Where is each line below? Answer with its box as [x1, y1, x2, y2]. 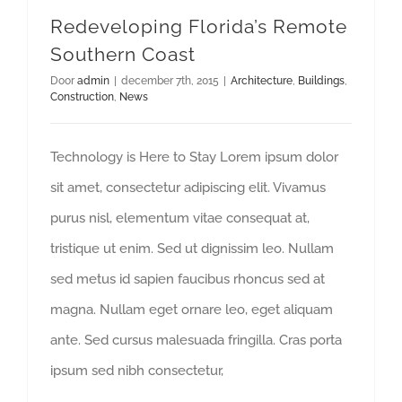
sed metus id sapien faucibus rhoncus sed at [50, 270, 325, 287]
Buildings [298, 74, 345, 87]
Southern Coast [50, 42, 196, 66]
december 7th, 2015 [121, 74, 219, 87]
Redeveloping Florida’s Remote [50, 14, 347, 38]
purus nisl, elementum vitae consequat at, [50, 209, 310, 226]
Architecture [231, 74, 293, 87]
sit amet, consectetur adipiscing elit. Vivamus [50, 179, 326, 196]
